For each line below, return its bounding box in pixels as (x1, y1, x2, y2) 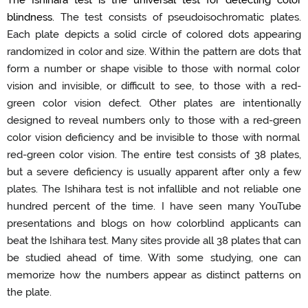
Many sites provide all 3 (111, 234, 222, 247)
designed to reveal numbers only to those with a (7, 113, 253, 126)
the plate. (7, 285, 52, 298)
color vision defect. (35, 96, 142, 109)
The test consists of (60, 10, 168, 23)
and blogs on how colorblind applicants (71, 217, 284, 230)
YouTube (259, 199, 302, 212)
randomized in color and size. (7, 45, 147, 58)
